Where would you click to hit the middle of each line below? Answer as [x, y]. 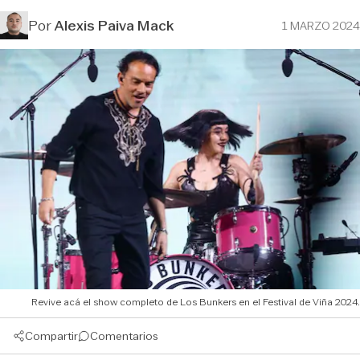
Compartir [51, 335]
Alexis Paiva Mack [114, 25]
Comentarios [124, 335]
